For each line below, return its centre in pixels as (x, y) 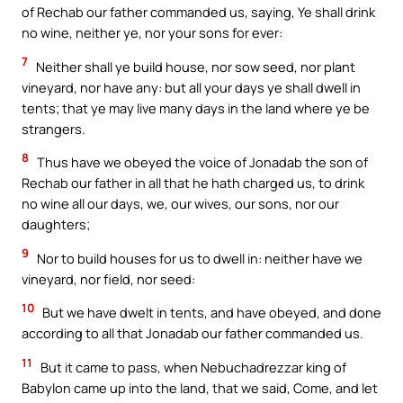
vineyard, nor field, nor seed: (108, 278)
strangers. (54, 128)
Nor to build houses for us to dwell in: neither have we (198, 258)
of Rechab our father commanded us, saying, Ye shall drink (198, 12)
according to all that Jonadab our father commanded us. (193, 333)
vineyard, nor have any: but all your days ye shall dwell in (191, 87)
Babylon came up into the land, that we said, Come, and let (200, 387)
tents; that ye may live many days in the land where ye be (196, 107)
